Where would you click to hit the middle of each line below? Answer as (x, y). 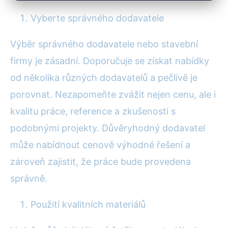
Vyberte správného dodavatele (97, 18)
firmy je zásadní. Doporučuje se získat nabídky (110, 61)
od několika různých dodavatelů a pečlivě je (104, 77)
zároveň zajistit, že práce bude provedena (101, 161)
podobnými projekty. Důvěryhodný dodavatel (108, 128)
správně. (29, 178)
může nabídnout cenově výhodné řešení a (100, 145)
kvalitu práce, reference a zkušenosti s (93, 111)
